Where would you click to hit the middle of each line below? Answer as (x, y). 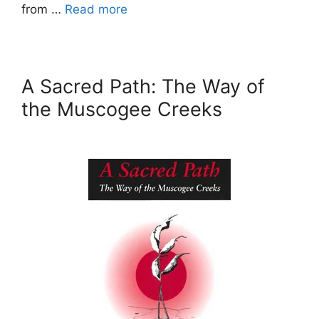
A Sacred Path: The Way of (143, 87)
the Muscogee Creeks (122, 110)
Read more (96, 10)
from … (43, 10)
